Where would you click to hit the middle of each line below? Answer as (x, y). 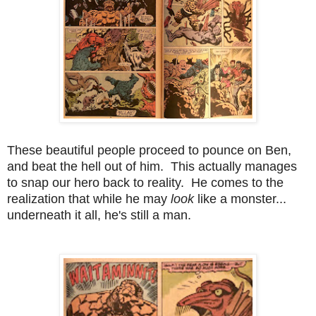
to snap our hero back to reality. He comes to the (145, 182)
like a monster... (242, 199)
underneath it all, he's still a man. (99, 215)
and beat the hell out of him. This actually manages (152, 166)
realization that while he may (89, 199)
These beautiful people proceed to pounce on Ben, (149, 150)
